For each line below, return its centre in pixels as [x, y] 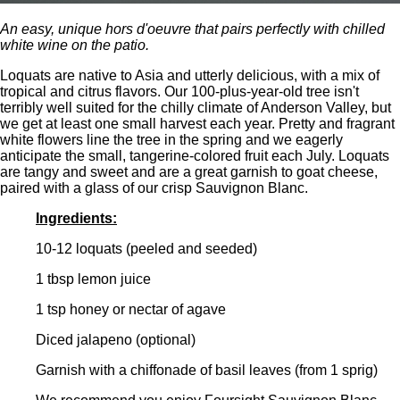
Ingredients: [76, 219]
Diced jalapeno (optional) [116, 340]
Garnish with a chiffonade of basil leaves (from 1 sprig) [207, 371]
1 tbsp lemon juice [93, 279]
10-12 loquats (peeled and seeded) [146, 249]
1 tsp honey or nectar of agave [131, 310]
